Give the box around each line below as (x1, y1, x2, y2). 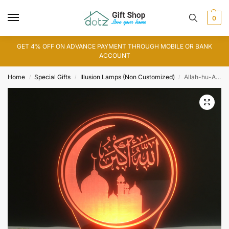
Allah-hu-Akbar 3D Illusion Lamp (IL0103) (184, 73, 216, 81)
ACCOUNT (99, 52, 130, 59)
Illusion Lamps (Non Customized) (80, 73, 175, 81)
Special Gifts (34, 73, 71, 81)
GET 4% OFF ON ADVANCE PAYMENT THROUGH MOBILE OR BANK (17, 42, 212, 50)
